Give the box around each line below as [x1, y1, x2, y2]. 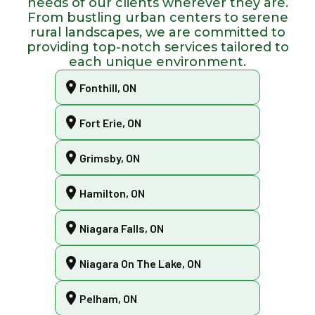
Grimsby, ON [79, 150, 141, 165]
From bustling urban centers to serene [27, 10, 288, 26]
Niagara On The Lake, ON [79, 256, 202, 270]
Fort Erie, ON [79, 115, 142, 129]
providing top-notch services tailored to [26, 39, 289, 56]
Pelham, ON [79, 291, 138, 305]
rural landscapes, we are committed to [30, 25, 285, 41]
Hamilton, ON [79, 186, 146, 200]
